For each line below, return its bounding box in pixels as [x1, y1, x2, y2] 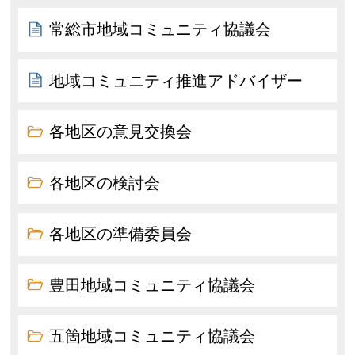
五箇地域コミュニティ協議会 [49, 327, 256, 345]
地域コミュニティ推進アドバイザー [49, 71, 303, 90]
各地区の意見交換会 [49, 123, 193, 141]
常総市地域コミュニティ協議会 [49, 20, 272, 38]
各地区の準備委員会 [49, 225, 193, 243]
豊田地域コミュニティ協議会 [49, 276, 256, 294]
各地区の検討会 [49, 174, 161, 192]
